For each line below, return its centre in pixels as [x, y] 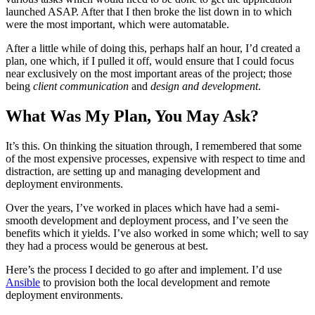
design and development [204, 86]
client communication [81, 86]
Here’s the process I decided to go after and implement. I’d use [144, 269]
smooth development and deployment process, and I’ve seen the [147, 220]
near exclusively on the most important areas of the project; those [149, 73]
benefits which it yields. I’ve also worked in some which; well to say [157, 233]
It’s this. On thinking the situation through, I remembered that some [154, 146]
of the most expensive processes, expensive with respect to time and [155, 158]
